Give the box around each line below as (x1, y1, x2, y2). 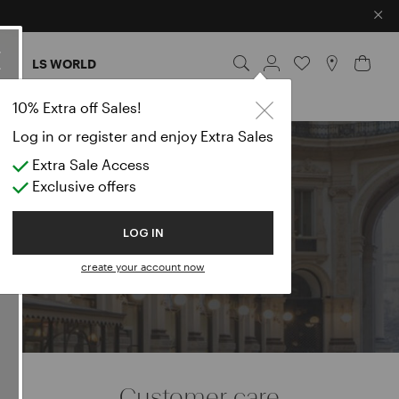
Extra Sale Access (28, 156, 150, 173)
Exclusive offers (28, 177, 136, 194)
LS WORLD (31, 55, 96, 71)
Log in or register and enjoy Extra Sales (12, 127, 273, 144)
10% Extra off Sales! (12, 99, 142, 116)
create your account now (81, 260, 205, 273)
